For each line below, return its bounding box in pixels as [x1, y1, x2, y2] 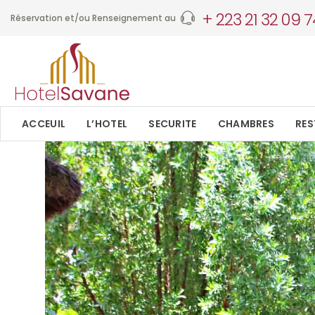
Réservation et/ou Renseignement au [11, 11, 176, 24]
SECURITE [148, 117, 197, 131]
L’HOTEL [86, 117, 128, 131]
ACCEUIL [22, 117, 66, 131]
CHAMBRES [217, 117, 275, 131]
